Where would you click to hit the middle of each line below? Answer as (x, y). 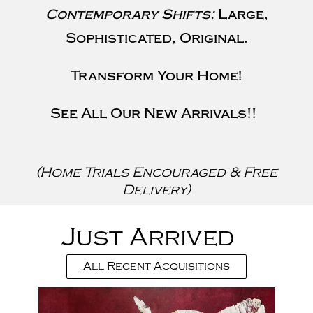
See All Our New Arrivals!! (156, 114)
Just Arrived (148, 237)
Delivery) (156, 190)
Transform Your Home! (156, 76)
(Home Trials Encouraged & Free (156, 172)
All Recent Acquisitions (156, 266)
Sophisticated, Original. (156, 38)
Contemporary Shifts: (131, 14)
